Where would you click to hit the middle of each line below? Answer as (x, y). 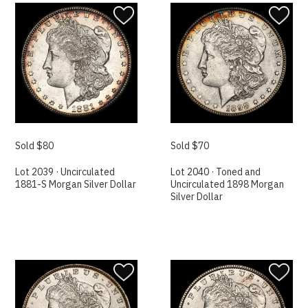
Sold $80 (35, 145)
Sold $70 (190, 145)
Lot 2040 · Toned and (216, 172)
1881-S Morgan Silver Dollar (76, 184)
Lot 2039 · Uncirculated (65, 172)
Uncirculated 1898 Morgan (228, 184)
